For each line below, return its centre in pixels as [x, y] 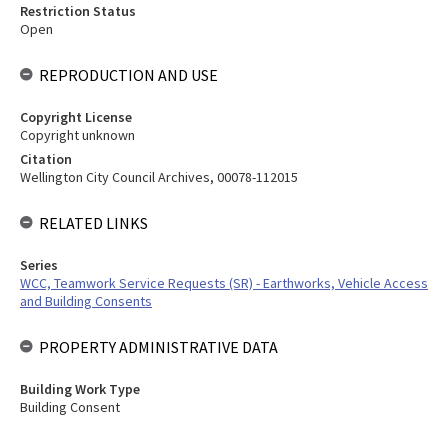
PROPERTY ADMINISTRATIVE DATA [158, 347]
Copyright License [76, 117]
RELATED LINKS [93, 223]
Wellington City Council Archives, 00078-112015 [159, 177]
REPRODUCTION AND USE [128, 75]
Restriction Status [78, 11]
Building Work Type [80, 389]
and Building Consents [86, 301]
